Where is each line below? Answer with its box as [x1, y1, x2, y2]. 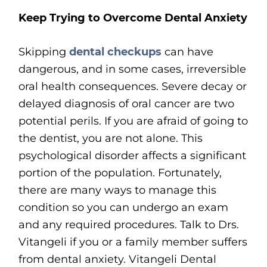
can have [162, 45, 214, 59]
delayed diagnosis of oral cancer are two [18, 97, 235, 111]
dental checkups [66, 45, 162, 59]
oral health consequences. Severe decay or [18, 80, 247, 94]
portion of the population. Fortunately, [18, 166, 222, 180]
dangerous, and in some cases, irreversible [18, 63, 247, 76]
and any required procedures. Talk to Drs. [18, 218, 240, 232]
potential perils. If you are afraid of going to [18, 114, 249, 128]
